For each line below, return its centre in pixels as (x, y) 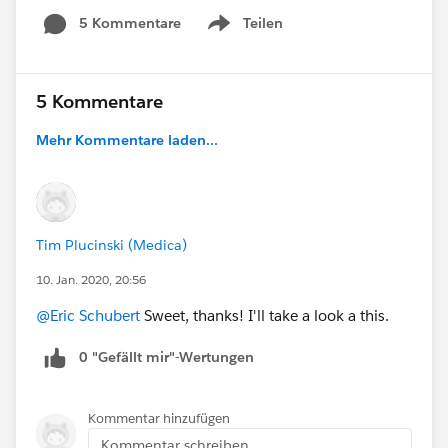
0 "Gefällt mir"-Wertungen (166, 356)
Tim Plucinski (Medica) (111, 244)
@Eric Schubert (88, 315)
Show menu (243, 33)
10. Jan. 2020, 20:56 (91, 279)
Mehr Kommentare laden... (127, 139)
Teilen (263, 22)
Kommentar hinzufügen (159, 418)
